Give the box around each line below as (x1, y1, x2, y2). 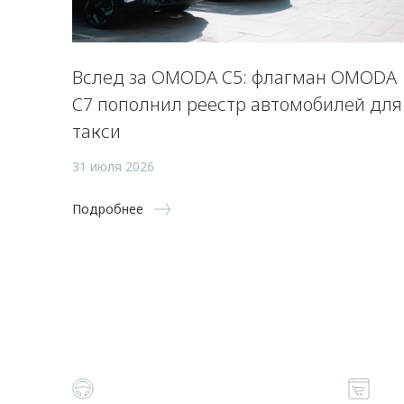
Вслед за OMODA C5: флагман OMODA (72, 65, 397, 89)
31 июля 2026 (72, 158, 154, 175)
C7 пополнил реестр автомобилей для (72, 92, 402, 116)
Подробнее (72, 200, 143, 217)
